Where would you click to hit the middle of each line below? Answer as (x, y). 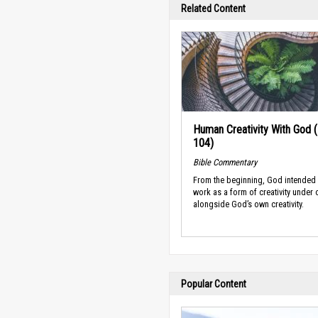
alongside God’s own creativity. (248, 204)
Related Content (213, 9)
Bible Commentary (225, 163)
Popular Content (214, 284)
